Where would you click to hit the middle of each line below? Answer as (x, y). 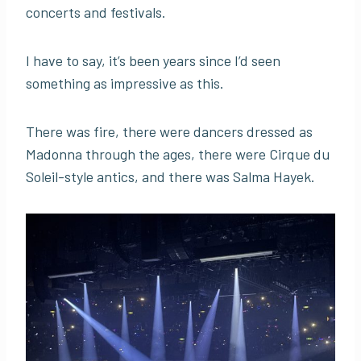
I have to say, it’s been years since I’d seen (153, 60)
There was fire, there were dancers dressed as (169, 131)
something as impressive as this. (125, 83)
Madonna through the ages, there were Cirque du (178, 154)
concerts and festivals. (96, 12)
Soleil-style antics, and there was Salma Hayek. (170, 176)
